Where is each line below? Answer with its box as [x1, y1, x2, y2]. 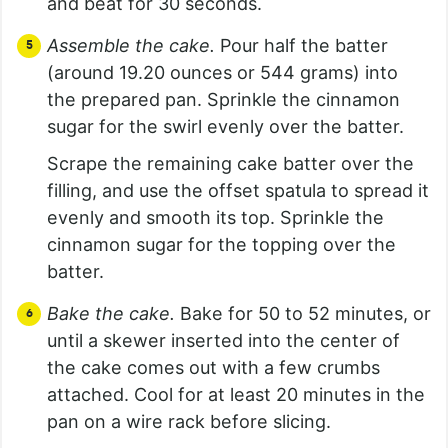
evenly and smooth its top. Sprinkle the [47, 206, 384, 228]
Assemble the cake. [47, 34, 220, 56]
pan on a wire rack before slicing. [47, 410, 331, 432]
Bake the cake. [47, 302, 175, 324]
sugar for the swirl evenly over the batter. [47, 115, 404, 137]
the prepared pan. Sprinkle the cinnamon [47, 88, 400, 110]
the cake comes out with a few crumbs [47, 356, 380, 378]
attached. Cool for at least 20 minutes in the [47, 383, 425, 405]
